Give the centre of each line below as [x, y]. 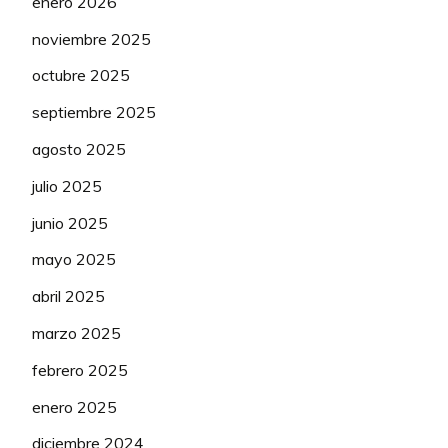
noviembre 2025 [91, 38]
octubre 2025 [81, 75]
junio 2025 [70, 222]
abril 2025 [68, 296]
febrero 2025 [80, 369]
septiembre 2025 [94, 112]
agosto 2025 [79, 149]
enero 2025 [74, 406]
